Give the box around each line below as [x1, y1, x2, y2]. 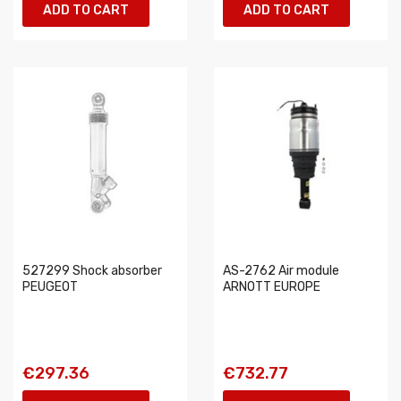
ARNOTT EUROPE [223, 279, 320, 294]
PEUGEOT [22, 279, 78, 294]
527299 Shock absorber [22, 263, 162, 278]
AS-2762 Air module [223, 263, 339, 278]
